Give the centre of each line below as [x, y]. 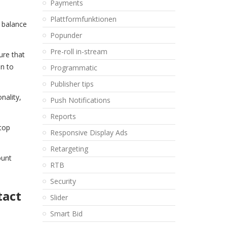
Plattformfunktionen [83, 19]
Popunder [66, 35]
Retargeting [69, 149]
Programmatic [73, 68]
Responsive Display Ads [89, 133]
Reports [63, 116]
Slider [59, 197]
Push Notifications [80, 100]
